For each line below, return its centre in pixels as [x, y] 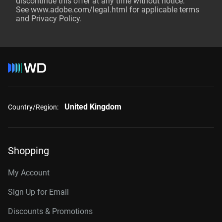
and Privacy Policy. [49, 19]
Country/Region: [33, 107]
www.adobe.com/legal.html [79, 10]
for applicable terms [163, 10]
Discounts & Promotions [50, 211]
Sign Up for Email [38, 192]
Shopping [28, 151]
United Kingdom [93, 107]
